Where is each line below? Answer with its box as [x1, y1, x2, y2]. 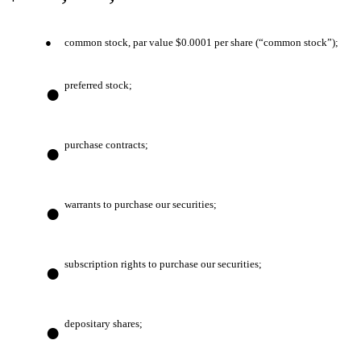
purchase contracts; [64, 138, 148, 151]
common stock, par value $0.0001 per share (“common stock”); [64, 35, 338, 48]
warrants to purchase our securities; [64, 197, 217, 210]
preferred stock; [64, 78, 132, 91]
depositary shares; [64, 317, 143, 330]
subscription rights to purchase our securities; [64, 257, 262, 270]
